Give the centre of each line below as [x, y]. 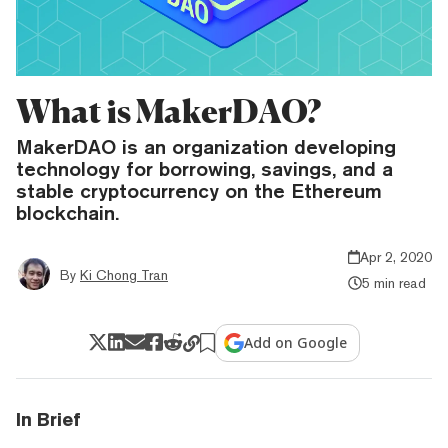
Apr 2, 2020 [396, 256]
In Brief [48, 419]
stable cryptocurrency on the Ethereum [199, 190]
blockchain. [67, 212]
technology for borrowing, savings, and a [204, 168]
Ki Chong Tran [124, 274]
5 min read [393, 282]
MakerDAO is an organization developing [206, 146]
